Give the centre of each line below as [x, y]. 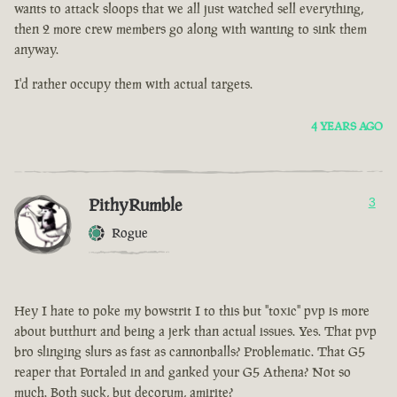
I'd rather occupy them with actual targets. [133, 84]
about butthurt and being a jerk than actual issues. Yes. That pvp [195, 331]
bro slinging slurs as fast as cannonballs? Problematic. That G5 [190, 352]
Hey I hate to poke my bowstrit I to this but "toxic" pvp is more [192, 311]
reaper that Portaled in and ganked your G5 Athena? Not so [183, 372]
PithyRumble [135, 205]
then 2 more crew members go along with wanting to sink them [191, 29]
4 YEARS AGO [347, 127]
